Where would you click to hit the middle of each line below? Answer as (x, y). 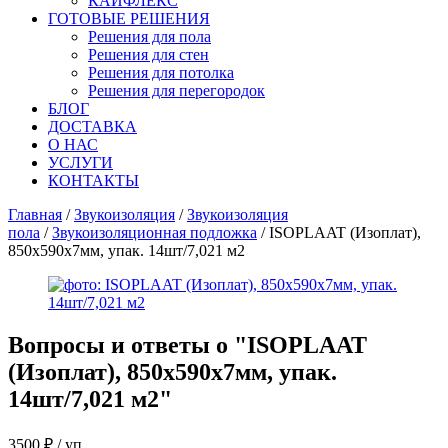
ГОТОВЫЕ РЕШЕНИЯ (129, 18)
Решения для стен (148, 54)
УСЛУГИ (80, 162)
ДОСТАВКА (92, 126)
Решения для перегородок (176, 90)
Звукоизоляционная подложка (154, 232)
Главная (35, 214)
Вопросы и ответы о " (127, 344)
